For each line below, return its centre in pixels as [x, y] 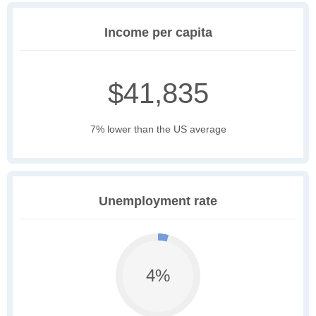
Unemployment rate [158, 201]
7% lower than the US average [158, 129]
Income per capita [158, 33]
